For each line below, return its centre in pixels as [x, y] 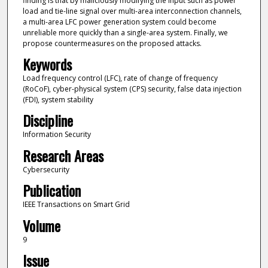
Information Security [57, 135]
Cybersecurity [46, 169]
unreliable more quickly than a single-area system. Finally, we [125, 32]
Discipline [48, 121]
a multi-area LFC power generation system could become [119, 22]
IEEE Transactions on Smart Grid [76, 205]
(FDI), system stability [58, 99]
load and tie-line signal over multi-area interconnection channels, [132, 11]
